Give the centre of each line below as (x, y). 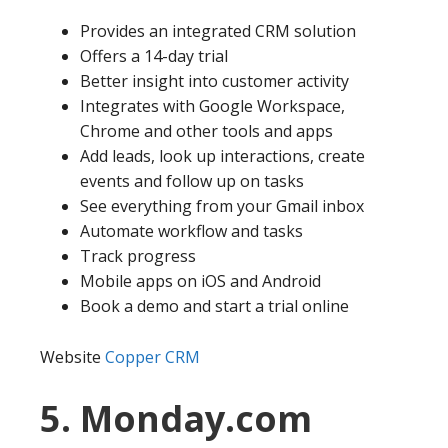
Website (72, 356)
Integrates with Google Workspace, (212, 105)
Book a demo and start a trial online (214, 305)
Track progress (138, 255)
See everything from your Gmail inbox (222, 205)
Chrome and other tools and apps (206, 130)
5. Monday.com (176, 418)
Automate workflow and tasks (191, 230)
